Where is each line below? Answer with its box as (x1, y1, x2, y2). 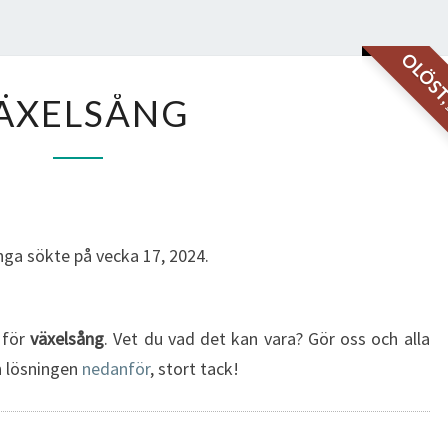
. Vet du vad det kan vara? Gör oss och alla (104, 327, 430, 350)
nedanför (82, 357, 150, 380)
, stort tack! (150, 357, 239, 380)
